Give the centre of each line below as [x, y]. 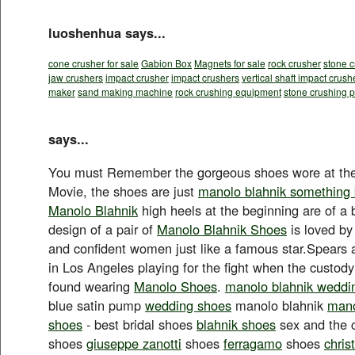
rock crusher [294, 63]
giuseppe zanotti [134, 343]
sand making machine [125, 91]
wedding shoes [188, 305]
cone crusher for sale [94, 63]
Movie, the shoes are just [123, 191]
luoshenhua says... [107, 32]
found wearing [91, 286]
